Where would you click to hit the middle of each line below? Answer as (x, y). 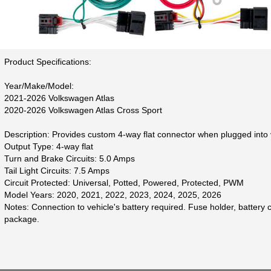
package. (21, 219)
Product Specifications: (47, 61)
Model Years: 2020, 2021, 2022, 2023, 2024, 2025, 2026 (113, 194)
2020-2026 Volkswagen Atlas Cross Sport (83, 110)
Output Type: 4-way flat (48, 146)
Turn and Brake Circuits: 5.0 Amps (69, 158)
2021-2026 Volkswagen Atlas (59, 98)
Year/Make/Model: (39, 86)
